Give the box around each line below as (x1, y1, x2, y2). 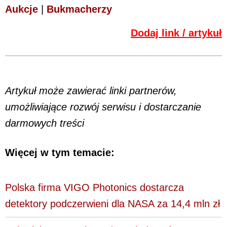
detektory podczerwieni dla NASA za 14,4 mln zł (5, 198, 220, 209)
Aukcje (5, 3, 38, 15)
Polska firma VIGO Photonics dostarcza (5, 181, 184, 193)
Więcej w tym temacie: (5, 147, 115, 159)
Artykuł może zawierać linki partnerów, (5, 85, 177, 96)
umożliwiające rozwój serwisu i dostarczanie (5, 101, 201, 112)
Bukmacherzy (47, 3, 112, 15)
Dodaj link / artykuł (131, 27, 222, 39)
